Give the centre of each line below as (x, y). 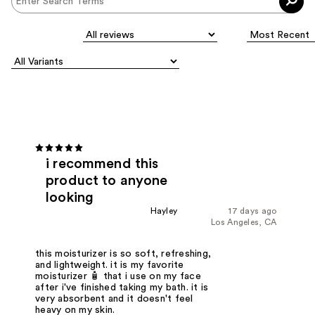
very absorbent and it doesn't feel (114, 298)
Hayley (164, 211)
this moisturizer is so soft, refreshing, (123, 253)
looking (70, 198)
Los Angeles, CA (244, 223)
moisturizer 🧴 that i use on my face (118, 276)
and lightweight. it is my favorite (110, 265)
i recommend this (102, 164)
